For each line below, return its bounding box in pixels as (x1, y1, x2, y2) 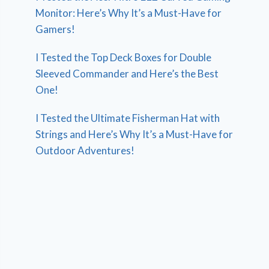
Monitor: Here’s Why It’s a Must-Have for (35, 6, 222, 19)
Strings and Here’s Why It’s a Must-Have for (35, 127, 234, 141)
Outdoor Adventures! (35, 144, 135, 157)
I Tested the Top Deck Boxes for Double (35, 50, 212, 64)
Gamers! (35, 22, 76, 35)
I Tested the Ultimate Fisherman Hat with (35, 111, 220, 124)
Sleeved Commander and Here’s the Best (35, 67, 219, 80)
